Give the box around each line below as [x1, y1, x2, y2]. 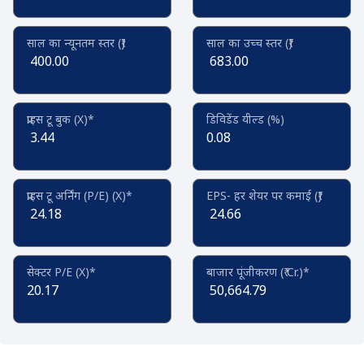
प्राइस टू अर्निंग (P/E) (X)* [27, 188, 132, 203]
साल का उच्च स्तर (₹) [206, 35, 293, 50]
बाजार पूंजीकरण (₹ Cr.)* [206, 264, 310, 279]
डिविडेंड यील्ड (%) [206, 111, 285, 127]
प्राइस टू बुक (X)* [27, 111, 94, 127]
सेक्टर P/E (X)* [27, 264, 96, 279]
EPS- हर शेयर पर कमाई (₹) [206, 188, 323, 203]
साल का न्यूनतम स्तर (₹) [27, 35, 125, 50]
